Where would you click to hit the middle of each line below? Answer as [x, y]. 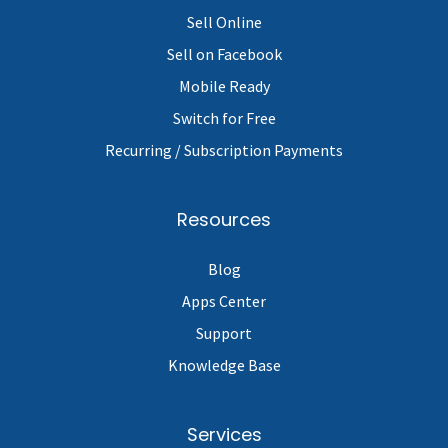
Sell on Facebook [224, 53]
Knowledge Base [224, 364]
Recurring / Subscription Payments [224, 149]
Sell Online [224, 21]
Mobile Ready [224, 85]
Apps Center [224, 300]
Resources [224, 219]
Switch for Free [224, 117]
